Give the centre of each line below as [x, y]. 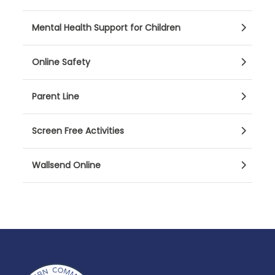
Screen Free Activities [78, 131]
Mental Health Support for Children [106, 28]
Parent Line [56, 96]
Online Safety [61, 62]
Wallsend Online [66, 165]
